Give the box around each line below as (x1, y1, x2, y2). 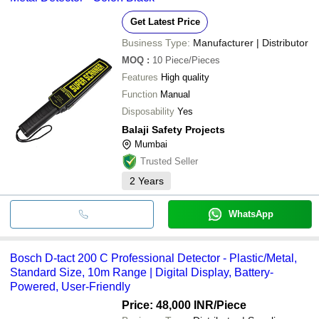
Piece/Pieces (165, 54, 220, 66)
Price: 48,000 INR (122, 298, 214, 311)
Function (122, 88, 157, 100)
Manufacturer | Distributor (193, 36, 308, 48)
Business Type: (122, 36, 190, 48)
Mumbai (135, 138, 167, 150)
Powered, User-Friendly (10, 280, 130, 293)
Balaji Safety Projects (122, 123, 225, 135)
